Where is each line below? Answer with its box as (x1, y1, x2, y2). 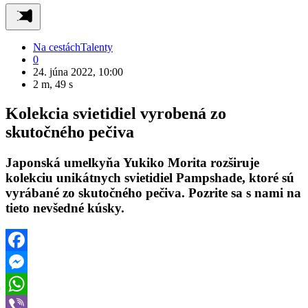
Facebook (5, 255, 48, 267)
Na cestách (33, 41, 80, 53)
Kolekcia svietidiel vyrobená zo (5, 104, 226, 122)
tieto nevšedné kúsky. (5, 200, 124, 215)
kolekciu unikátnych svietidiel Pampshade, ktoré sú (5, 170, 294, 185)
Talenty (80, 41, 113, 53)
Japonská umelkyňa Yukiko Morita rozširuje (5, 155, 259, 170)
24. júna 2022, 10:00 (33, 66, 123, 78)
